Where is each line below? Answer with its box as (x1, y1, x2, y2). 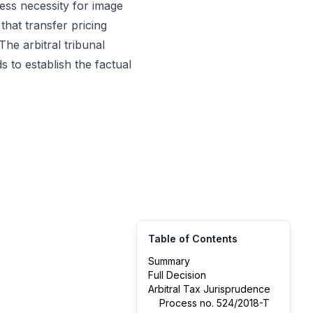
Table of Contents (148, 233, 238, 245)
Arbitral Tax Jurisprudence (148, 283, 270, 295)
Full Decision (148, 269, 206, 281)
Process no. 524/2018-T (159, 297, 270, 309)
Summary (148, 255, 190, 267)
